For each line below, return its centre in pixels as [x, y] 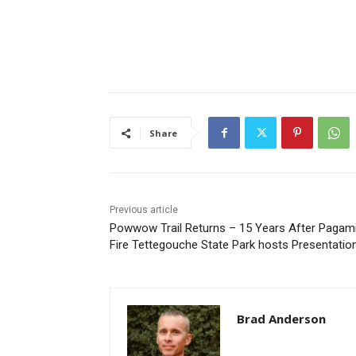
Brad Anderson [275, 319]
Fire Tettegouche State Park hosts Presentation [228, 245]
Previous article [138, 210]
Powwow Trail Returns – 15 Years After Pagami [228, 228]
